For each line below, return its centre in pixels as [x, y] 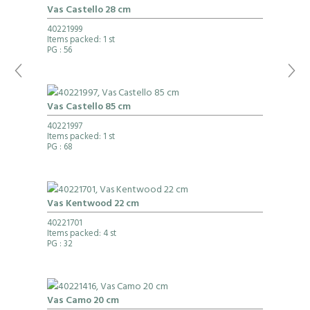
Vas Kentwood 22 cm [93, 205]
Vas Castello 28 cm [89, 11]
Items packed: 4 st [81, 235]
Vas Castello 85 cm [89, 108]
